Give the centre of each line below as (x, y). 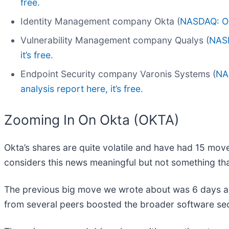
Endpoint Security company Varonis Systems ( (118, 74)
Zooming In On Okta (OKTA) (92, 120)
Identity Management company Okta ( (100, 21)
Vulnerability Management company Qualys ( (115, 40)
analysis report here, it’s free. (82, 89)
